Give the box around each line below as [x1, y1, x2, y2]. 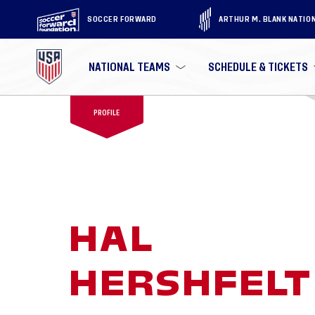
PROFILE [94, 109, 120, 117]
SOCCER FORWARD [87, 15, 157, 23]
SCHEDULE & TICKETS [208, 61, 309, 72]
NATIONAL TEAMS [89, 61, 171, 72]
